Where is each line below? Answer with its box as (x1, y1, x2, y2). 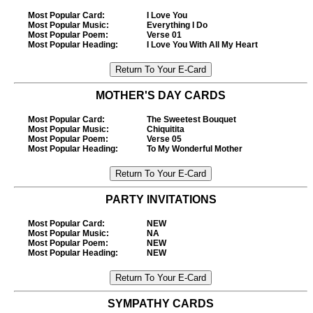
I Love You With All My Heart (147, 40, 258, 50)
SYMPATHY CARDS (108, 298, 214, 310)
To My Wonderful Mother (147, 144, 242, 154)
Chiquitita (147, 124, 184, 134)
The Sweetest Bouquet (147, 115, 236, 124)
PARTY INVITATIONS (105, 194, 217, 205)
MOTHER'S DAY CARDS (96, 89, 226, 101)
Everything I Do (147, 20, 208, 30)
